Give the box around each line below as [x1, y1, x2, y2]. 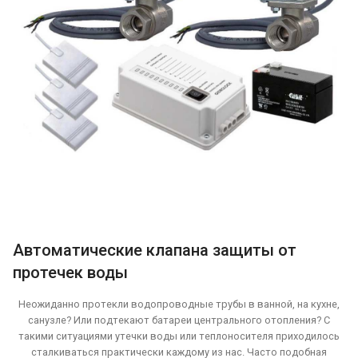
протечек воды [13, 262, 128, 282]
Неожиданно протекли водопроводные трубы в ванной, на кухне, [18, 297, 340, 310]
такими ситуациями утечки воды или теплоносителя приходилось [18, 329, 340, 342]
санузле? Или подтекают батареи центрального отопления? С [28, 313, 330, 326]
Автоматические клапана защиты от [13, 240, 296, 260]
